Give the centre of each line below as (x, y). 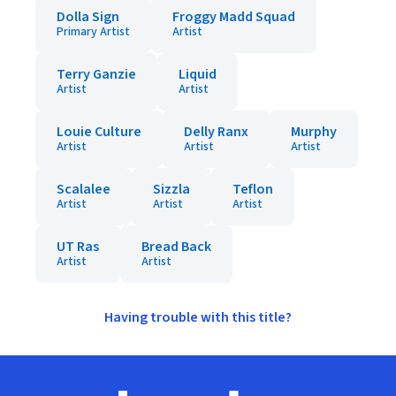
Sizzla (171, 189)
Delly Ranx (216, 132)
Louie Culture (99, 132)
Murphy (314, 132)
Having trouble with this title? (198, 317)
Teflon (253, 189)
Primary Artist (93, 32)
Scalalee (84, 189)
